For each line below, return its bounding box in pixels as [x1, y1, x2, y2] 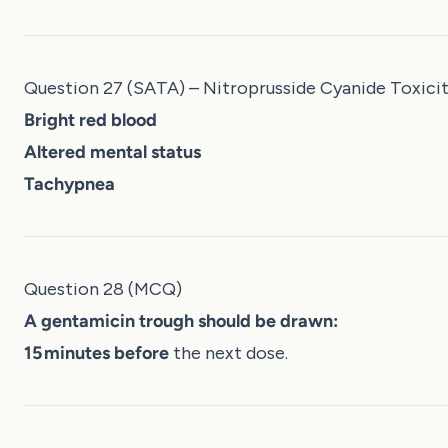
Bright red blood [24, 108, 157, 131]
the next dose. [169, 341, 288, 364]
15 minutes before [24, 341, 169, 364]
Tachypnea [24, 172, 115, 195]
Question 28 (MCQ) [24, 277, 182, 300]
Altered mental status [24, 140, 201, 163]
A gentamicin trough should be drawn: [24, 309, 338, 332]
